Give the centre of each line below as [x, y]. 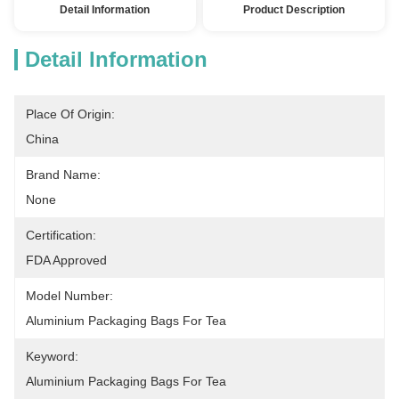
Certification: [61, 235]
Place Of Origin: [70, 114]
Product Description [294, 10]
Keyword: [52, 356]
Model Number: [69, 296]
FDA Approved [66, 260]
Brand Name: [63, 175]
